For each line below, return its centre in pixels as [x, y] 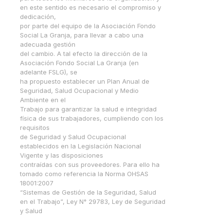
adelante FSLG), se [49, 72]
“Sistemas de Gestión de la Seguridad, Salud [88, 192]
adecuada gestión [48, 45]
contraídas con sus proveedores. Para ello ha [90, 165]
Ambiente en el [43, 100]
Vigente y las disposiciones [62, 155]
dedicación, [38, 17]
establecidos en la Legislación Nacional [81, 146]
